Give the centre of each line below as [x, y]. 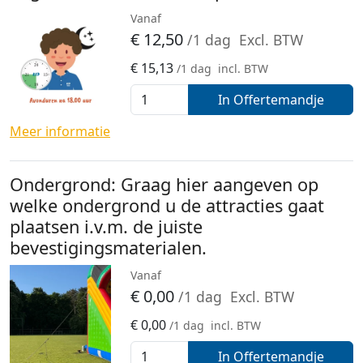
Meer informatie [60, 132]
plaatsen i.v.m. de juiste [106, 227]
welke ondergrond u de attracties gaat [167, 206]
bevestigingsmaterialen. [108, 248]
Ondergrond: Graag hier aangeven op [164, 185]
